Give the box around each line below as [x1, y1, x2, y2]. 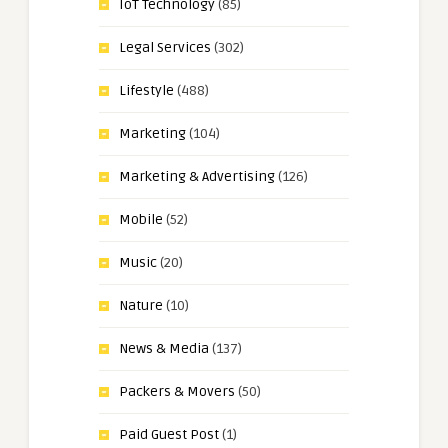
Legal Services [119, 38, 211, 56]
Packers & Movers [119, 382, 235, 400]
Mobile [119, 210, 163, 228]
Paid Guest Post [119, 425, 219, 443]
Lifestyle [119, 81, 174, 99]
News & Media [119, 339, 209, 357]
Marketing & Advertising [119, 167, 275, 185]
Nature [119, 296, 163, 314]
